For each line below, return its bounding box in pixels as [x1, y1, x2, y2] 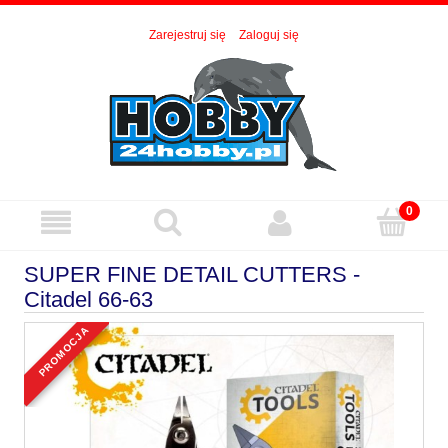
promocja [41, 324, 92, 339]
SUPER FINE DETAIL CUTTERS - [24, 262, 360, 288]
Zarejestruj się [149, 28, 226, 43]
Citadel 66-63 [24, 287, 153, 313]
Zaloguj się [239, 28, 299, 43]
